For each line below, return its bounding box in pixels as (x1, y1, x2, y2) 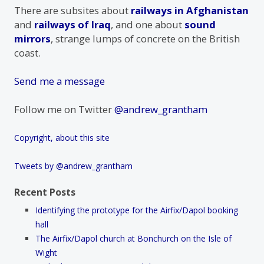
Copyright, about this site (14, 132, 110, 144)
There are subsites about (14, 4, 131, 18)
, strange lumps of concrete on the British (51, 32, 240, 46)
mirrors (14, 32, 51, 46)
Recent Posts (14, 186, 75, 199)
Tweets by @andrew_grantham (14, 160, 133, 172)
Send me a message (14, 74, 105, 88)
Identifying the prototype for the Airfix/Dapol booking (35, 204, 238, 216)
